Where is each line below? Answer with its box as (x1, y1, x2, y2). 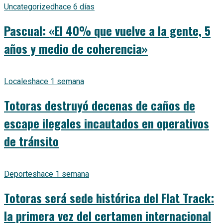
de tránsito (4, 132, 59, 150)
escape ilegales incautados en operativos (4, 114, 209, 132)
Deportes (4, 169, 37, 179)
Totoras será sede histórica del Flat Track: (4, 188, 214, 207)
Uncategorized (4, 2, 55, 12)
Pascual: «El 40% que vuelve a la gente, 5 (4, 21, 211, 40)
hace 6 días (55, 2, 95, 12)
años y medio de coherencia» (4, 39, 148, 58)
